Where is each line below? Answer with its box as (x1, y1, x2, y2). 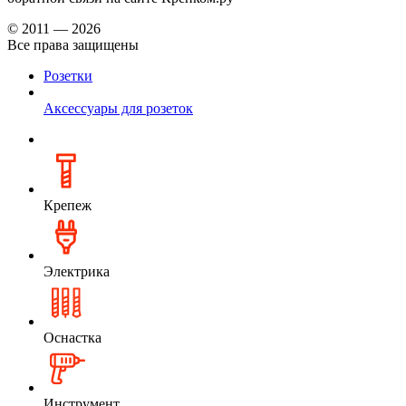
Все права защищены (7, 36, 139, 53)
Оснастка (43, 329, 101, 345)
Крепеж (43, 197, 92, 213)
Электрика (43, 263, 110, 279)
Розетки (43, 67, 92, 83)
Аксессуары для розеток (43, 100, 193, 116)
